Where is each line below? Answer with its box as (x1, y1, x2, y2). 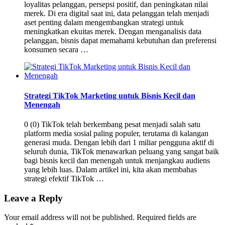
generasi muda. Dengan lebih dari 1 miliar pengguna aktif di (24, 138, 214, 147)
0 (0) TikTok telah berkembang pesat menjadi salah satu (24, 120, 200, 129)
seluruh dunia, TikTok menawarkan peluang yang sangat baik (24, 147, 219, 156)
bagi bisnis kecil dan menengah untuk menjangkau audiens (24, 156, 210, 165)
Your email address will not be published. (4, 213, 135, 222)
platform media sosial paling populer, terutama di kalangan (24, 129, 208, 138)
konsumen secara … (24, 45, 88, 54)
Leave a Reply (4, 192, 63, 203)
